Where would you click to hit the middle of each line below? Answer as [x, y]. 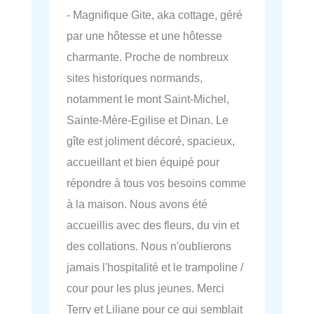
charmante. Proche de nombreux [148, 57]
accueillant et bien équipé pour [143, 162]
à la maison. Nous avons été [137, 204]
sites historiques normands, [135, 78]
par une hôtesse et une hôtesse [144, 36]
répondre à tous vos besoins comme [156, 183]
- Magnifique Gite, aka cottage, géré [155, 15]
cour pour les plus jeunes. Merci [145, 288]
